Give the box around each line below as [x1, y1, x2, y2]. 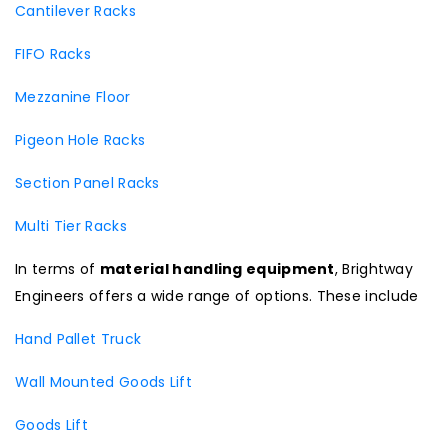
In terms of [15, 259, 100, 279]
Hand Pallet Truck [15, 329, 142, 349]
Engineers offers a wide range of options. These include [15, 286, 419, 306]
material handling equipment [99, 259, 335, 279]
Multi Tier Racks [15, 216, 127, 236]
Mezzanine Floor [15, 87, 131, 107]
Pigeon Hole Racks [15, 130, 146, 150]
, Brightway [334, 259, 414, 279]
